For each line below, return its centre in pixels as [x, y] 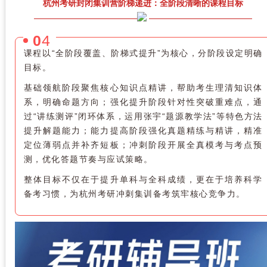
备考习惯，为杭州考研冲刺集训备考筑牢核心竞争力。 [134, 193]
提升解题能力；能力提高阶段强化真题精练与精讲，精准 [143, 130]
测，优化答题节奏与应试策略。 [88, 159]
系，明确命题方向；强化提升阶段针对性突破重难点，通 [143, 102]
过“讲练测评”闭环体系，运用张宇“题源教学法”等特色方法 [143, 116]
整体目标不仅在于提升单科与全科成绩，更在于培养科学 [143, 179]
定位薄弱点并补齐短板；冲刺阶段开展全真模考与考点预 [143, 145]
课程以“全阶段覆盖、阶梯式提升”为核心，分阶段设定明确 [143, 53]
